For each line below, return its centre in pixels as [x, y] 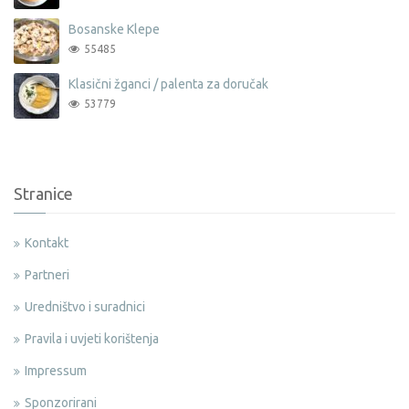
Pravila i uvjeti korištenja [92, 338]
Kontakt [47, 242]
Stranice [43, 193]
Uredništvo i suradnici [85, 306]
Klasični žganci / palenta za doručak [168, 84]
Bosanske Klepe [114, 29]
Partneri [47, 274]
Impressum [56, 370]
